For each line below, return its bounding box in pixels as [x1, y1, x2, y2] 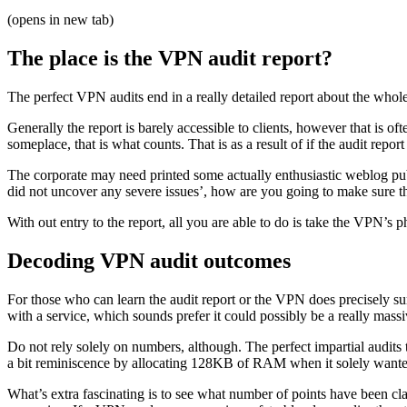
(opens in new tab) [7, 12, 114, 28]
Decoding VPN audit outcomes [7, 248, 291, 273]
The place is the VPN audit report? [7, 46, 333, 71]
